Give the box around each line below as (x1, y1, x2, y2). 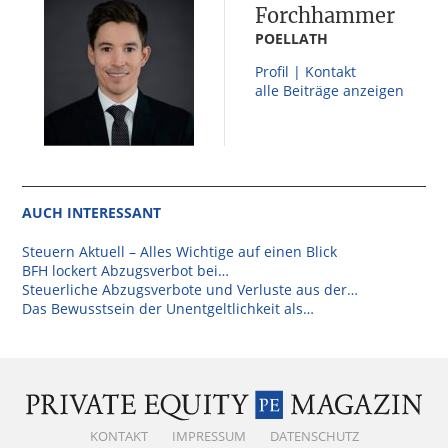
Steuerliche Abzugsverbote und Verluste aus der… (22, 279, 359, 299)
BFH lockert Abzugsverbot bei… (22, 260, 230, 280)
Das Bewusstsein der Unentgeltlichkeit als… (22, 298, 315, 318)
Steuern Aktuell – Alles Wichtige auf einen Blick (22, 241, 338, 261)
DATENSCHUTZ (269, 426, 359, 445)
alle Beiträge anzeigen (255, 80, 404, 100)
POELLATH (255, 28, 328, 48)
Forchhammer (255, 2, 395, 28)
